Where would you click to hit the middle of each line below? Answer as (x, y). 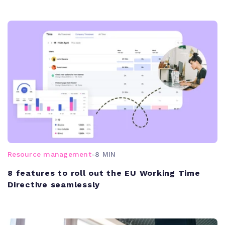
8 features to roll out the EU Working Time (104, 173)
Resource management (49, 154)
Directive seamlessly (54, 184)
